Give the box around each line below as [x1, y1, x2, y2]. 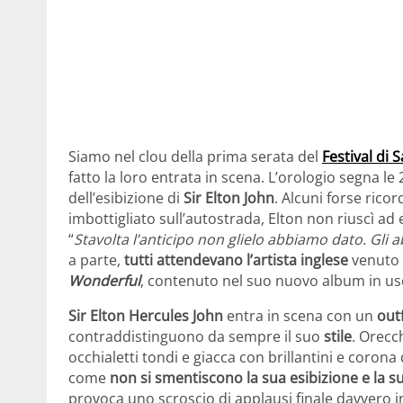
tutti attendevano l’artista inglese [124, 249, 348, 270]
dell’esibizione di [68, 187, 184, 208]
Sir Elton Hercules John [68, 305, 223, 326]
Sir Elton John [184, 187, 274, 208]
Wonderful [68, 270, 140, 291]
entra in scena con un [223, 305, 377, 326]
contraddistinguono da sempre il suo [68, 326, 324, 346]
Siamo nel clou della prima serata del [68, 146, 322, 166]
